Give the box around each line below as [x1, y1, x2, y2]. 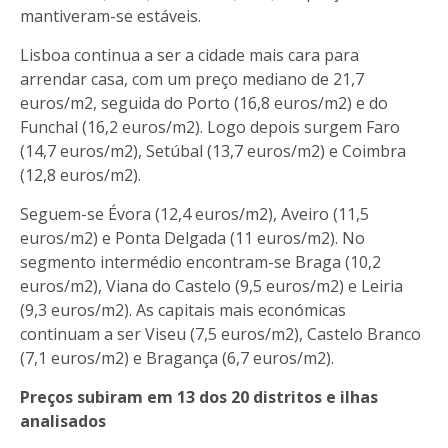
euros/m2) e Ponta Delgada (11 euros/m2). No [20, 226, 365, 249]
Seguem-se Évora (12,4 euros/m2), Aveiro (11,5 [20, 202, 369, 225]
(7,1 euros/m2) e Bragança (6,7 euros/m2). [20, 346, 334, 369]
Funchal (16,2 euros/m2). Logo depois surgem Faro [20, 115, 400, 138]
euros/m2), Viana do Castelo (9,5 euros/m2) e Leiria [20, 274, 403, 297]
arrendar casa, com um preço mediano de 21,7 [20, 67, 364, 90]
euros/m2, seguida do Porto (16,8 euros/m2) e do [20, 91, 388, 114]
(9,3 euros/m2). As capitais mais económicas [20, 298, 346, 321]
